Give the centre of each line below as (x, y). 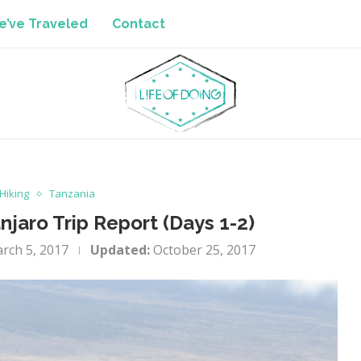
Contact (139, 24)
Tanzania (73, 193)
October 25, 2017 (205, 250)
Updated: (120, 250)
